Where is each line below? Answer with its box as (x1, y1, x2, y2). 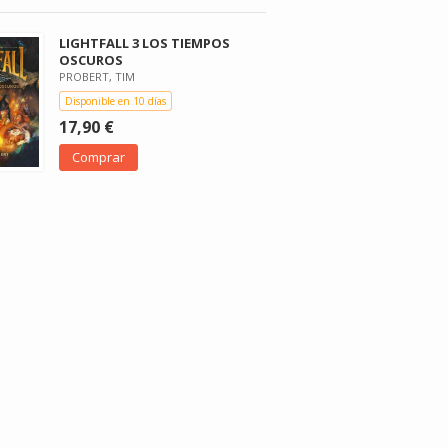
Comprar (72, 147, 126, 166)
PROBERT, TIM (59, 68, 136, 84)
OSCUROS (59, 50, 124, 69)
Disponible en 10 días (65, 93, 167, 108)
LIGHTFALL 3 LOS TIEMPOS (59, 33, 231, 52)
